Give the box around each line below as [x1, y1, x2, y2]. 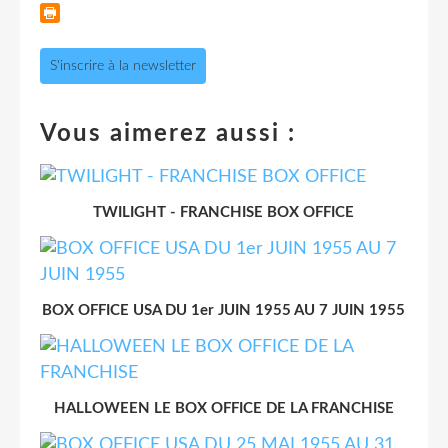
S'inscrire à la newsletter [50, 58, 196, 73]
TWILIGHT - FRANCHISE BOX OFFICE [93, 204, 355, 220]
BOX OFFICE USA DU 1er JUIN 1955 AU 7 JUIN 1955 [42, 302, 406, 318]
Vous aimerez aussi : [40, 121, 296, 146]
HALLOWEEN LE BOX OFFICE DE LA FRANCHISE [54, 400, 394, 416]
